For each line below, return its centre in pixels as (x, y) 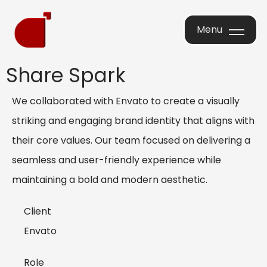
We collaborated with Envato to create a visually (126, 101)
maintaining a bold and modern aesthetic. (110, 180)
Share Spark (66, 75)
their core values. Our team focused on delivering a (131, 140)
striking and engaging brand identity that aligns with (133, 121)
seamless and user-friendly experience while (117, 160)
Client (38, 211)
